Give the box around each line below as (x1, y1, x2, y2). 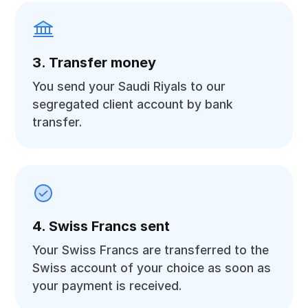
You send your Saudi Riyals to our (32, 79, 226, 93)
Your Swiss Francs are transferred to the (32, 243, 269, 257)
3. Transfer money (32, 54, 157, 71)
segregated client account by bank (32, 97, 234, 111)
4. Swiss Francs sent (32, 218, 170, 234)
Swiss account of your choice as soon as (32, 261, 272, 275)
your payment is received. (32, 278, 182, 293)
